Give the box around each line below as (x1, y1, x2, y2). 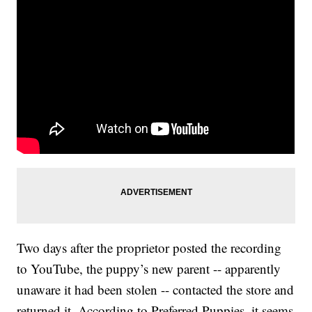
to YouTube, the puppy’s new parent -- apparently (17, 260, 281, 278)
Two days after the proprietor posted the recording (17, 239, 282, 257)
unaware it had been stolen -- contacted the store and (17, 281, 295, 299)
